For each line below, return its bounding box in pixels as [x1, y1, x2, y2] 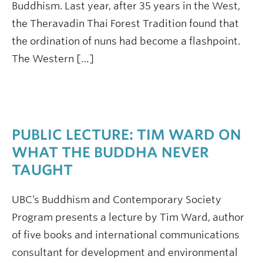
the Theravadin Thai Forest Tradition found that [12, 18, 239, 29]
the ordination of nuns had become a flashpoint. [12, 35, 240, 47]
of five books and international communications [12, 229, 240, 241]
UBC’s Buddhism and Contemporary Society [12, 194, 221, 205]
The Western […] [12, 53, 94, 65]
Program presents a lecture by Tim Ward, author [12, 211, 244, 223]
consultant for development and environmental [12, 247, 238, 258]
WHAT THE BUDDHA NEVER [12, 144, 209, 161]
